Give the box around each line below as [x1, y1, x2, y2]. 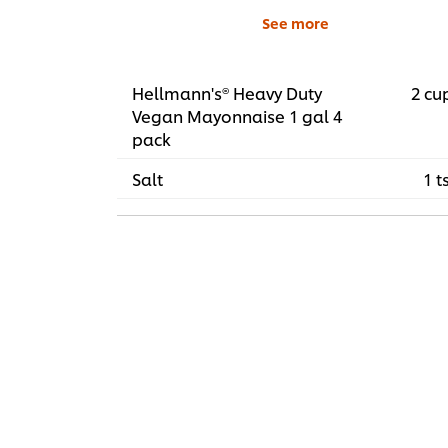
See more [261, 13, 329, 33]
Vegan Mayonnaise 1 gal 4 [132, 104, 342, 128]
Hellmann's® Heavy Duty [132, 81, 322, 105]
